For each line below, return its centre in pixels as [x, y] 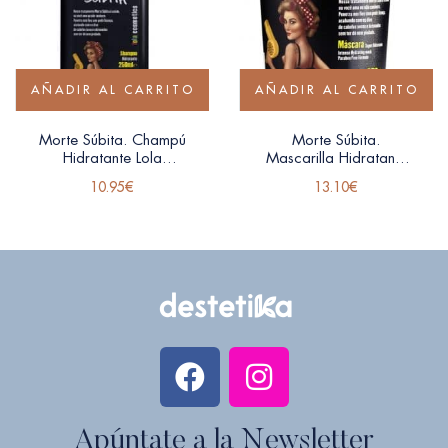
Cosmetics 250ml [112, 175]
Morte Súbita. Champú [112, 139]
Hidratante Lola [112, 157]
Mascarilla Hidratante [336, 157]
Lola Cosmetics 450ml [336, 175]
